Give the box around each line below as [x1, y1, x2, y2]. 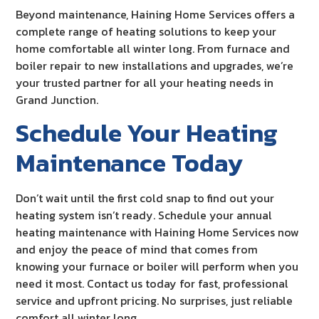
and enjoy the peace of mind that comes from [16, 241, 258, 258]
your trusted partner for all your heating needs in [16, 73, 274, 91]
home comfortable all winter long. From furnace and [16, 39, 291, 57]
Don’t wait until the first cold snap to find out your [16, 189, 275, 207]
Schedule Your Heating [16, 114, 278, 152]
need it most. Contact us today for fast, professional [16, 275, 289, 293]
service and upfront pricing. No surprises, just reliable [16, 292, 293, 310]
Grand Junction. [16, 90, 99, 108]
